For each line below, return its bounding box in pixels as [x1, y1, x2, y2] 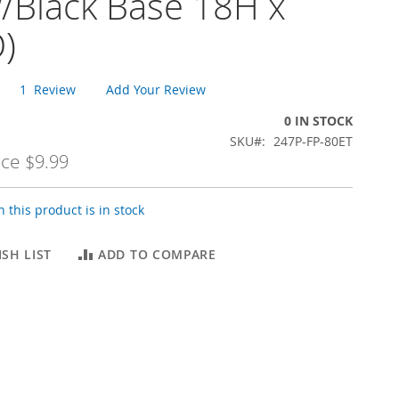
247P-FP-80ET [273, 133, 353, 150]
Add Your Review [106, 81, 206, 98]
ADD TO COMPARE [98, 246, 216, 263]
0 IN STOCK [284, 112, 353, 129]
